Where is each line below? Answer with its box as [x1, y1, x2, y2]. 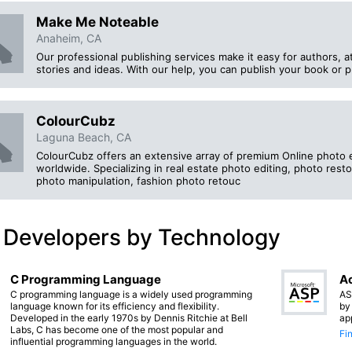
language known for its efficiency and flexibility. [10, 300, 219, 313]
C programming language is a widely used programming [10, 288, 252, 301]
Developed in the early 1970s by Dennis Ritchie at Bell [10, 312, 247, 324]
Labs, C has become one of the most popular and [10, 324, 223, 336]
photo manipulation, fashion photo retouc [36, 174, 240, 188]
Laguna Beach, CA [36, 130, 131, 144]
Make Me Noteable [36, 13, 159, 30]
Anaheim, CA [36, 31, 101, 45]
